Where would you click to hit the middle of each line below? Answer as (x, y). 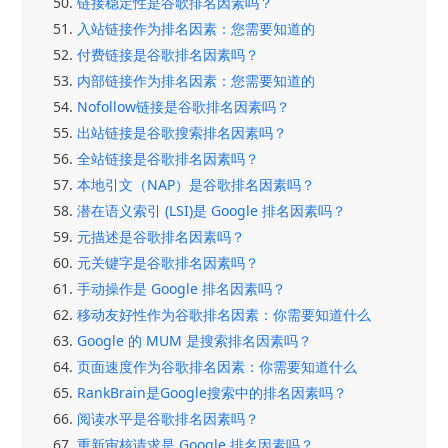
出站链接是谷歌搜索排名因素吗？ (182, 132)
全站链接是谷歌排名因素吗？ (168, 158)
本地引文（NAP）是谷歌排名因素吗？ (196, 184)
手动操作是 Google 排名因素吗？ (182, 288)
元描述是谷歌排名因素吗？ (161, 236)
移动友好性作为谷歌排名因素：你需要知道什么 (224, 314)
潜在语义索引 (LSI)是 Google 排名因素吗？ (212, 210)
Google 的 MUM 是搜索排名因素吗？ (195, 340)
